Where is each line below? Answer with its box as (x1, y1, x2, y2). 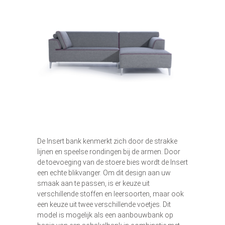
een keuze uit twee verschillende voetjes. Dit (37, 200, 171, 209)
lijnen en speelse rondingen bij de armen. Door (37, 148, 180, 156)
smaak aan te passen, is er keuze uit (37, 179, 150, 188)
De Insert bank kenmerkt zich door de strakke (37, 137, 177, 146)
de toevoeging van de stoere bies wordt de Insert (37, 158, 188, 167)
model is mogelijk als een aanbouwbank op (37, 211, 173, 219)
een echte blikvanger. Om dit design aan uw (37, 169, 171, 177)
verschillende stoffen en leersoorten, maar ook (37, 190, 184, 198)
